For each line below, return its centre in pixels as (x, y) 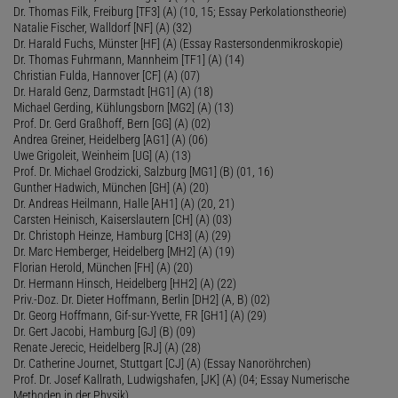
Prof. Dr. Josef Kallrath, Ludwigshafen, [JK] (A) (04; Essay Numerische (181, 379)
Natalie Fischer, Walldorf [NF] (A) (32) (103, 27)
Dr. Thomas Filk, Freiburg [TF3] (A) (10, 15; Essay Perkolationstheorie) (180, 11)
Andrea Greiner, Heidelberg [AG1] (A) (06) (111, 139)
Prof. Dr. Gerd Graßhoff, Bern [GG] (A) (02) (112, 123)
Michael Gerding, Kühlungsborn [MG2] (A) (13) (123, 107)
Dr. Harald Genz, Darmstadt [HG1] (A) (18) (113, 91)
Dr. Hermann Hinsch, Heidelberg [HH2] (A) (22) (125, 283)
